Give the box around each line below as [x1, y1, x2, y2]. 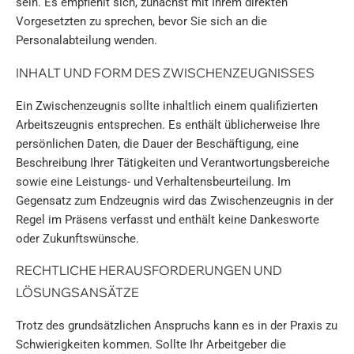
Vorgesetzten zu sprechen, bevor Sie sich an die [16, 14, 267, 29]
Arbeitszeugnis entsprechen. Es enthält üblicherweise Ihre [16, 117, 320, 132]
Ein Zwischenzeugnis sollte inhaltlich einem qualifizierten [16, 98, 318, 113]
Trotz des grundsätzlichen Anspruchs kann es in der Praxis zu [16, 318, 337, 333]
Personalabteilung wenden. [16, 33, 157, 48]
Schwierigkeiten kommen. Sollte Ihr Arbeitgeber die [16, 337, 286, 352]
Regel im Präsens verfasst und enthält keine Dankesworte [16, 212, 319, 227]
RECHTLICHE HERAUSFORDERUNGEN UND [16, 262, 282, 278]
